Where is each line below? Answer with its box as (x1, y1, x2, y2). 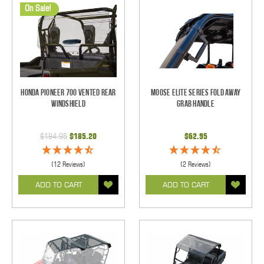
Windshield (51, 98, 85, 110)
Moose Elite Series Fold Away (151, 87, 240, 98)
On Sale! (25, 3, 51, 14)
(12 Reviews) (51, 159, 85, 169)
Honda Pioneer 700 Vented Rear (21, 87, 116, 98)
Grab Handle (177, 98, 214, 110)
